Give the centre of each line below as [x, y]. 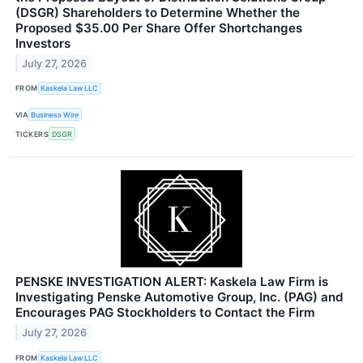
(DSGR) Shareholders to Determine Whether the [158, 12]
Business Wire [55, 114]
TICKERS [32, 134]
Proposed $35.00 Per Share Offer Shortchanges [159, 28]
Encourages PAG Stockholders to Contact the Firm [165, 313]
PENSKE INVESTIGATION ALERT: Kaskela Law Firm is [172, 282]
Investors [43, 43]
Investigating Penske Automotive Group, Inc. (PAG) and [179, 297]
